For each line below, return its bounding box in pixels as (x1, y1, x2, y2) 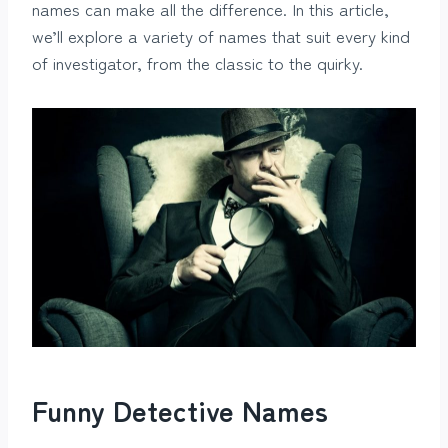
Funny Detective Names (32, 390, 328, 431)
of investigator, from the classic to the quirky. (32, 49, 363, 75)
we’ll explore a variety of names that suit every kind (32, 22, 410, 48)
